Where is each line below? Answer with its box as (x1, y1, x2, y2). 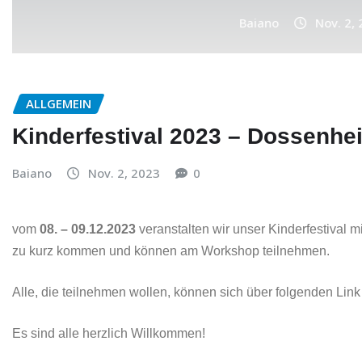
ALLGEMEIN (26, 95, 91, 112)
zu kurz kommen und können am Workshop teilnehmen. (12, 244, 330, 259)
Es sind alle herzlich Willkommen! (12, 326, 205, 341)
